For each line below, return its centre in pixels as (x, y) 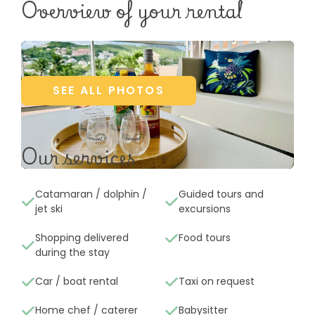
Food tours (205, 238)
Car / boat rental (77, 281)
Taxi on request (217, 281)
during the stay (72, 252)
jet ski (49, 209)
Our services (78, 157)
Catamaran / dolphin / (91, 194)
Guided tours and (221, 194)
